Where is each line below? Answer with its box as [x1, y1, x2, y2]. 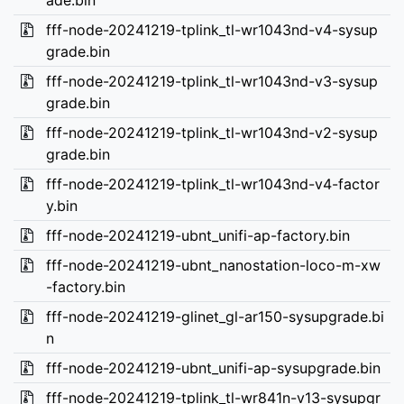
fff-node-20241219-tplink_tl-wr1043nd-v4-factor [45, 175, 380, 193]
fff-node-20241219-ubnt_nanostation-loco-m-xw [45, 256, 381, 274]
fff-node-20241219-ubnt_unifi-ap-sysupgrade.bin [45, 359, 381, 377]
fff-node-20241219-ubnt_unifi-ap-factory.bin [45, 226, 350, 244]
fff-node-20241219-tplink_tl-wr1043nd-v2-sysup [45, 124, 378, 142]
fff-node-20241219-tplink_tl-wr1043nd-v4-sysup [45, 21, 378, 39]
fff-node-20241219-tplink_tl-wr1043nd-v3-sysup [45, 72, 378, 90]
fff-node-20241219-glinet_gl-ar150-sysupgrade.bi [45, 308, 384, 326]
